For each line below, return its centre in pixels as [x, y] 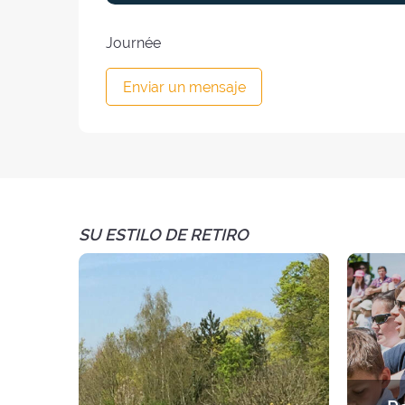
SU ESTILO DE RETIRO [164, 235]
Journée [133, 43]
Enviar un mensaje [184, 87]
